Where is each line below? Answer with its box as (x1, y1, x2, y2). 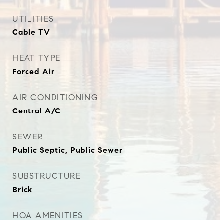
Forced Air (12, 67, 55, 76)
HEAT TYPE (12, 53, 61, 63)
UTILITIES (12, 14, 54, 24)
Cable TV (12, 27, 50, 37)
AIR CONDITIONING (12, 92, 98, 103)
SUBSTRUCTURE (12, 171, 81, 181)
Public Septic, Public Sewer (12, 145, 123, 155)
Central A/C (12, 106, 61, 115)
